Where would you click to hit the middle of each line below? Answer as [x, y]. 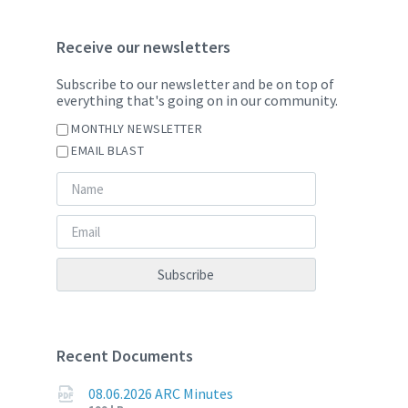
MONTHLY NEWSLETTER [137, 128]
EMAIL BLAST [108, 150]
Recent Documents [125, 356]
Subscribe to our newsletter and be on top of [195, 84]
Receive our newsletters [143, 47]
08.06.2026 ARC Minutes [161, 393]
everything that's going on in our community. [197, 100]
